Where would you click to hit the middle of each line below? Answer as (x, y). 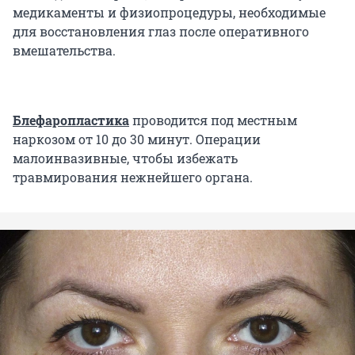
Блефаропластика (71, 120)
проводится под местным (213, 120)
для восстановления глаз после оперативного (161, 31)
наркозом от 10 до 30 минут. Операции (137, 139)
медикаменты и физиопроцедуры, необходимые (169, 12)
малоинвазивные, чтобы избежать (125, 158)
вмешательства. (64, 50)
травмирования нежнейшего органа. (133, 177)
